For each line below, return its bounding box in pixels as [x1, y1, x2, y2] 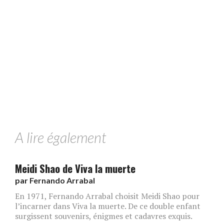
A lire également [15, 128, 106, 146]
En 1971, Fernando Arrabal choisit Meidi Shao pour [15, 190, 199, 201]
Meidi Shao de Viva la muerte [15, 160, 135, 176]
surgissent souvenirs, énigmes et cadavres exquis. [15, 210, 192, 221]
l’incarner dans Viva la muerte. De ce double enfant [15, 200, 200, 211]
